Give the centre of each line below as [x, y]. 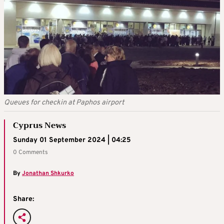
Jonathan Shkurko [48, 173]
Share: [23, 199]
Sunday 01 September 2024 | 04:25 [72, 140]
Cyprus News [39, 125]
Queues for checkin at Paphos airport [64, 102]
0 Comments [30, 152]
